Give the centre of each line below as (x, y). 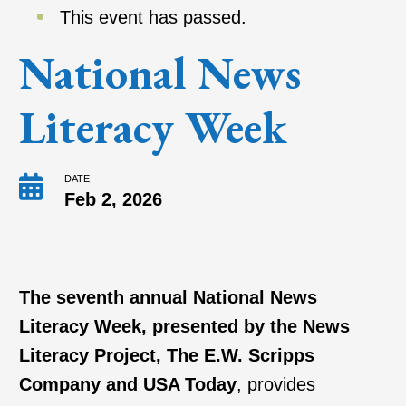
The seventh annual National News (168, 298)
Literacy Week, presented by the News (184, 327)
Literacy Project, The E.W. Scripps (166, 356)
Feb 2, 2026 (113, 200)
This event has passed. (153, 18)
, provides (275, 385)
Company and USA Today (127, 385)
